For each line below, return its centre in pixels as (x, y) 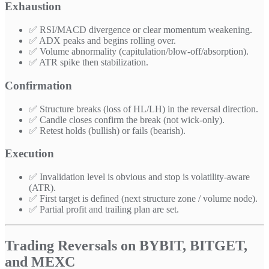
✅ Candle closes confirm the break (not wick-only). (127, 119)
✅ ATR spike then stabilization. (89, 62)
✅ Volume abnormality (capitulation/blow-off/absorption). (139, 52)
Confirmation (38, 85)
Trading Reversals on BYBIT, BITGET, (126, 245)
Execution (29, 154)
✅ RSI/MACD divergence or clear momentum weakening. (141, 30)
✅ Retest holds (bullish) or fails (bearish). (107, 130)
